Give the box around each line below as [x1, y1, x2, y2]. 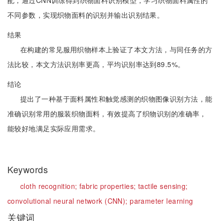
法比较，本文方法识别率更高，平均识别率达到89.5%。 [7, 59, 185, 69]
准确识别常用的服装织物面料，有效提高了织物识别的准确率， [7, 109, 207, 118]
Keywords [7, 163, 51, 176]
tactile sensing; [138, 181, 188, 191]
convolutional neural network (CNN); [7, 196, 130, 206]
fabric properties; [79, 181, 138, 191]
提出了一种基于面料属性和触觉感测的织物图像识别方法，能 [20, 94, 213, 104]
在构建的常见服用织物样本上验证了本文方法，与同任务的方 [20, 44, 213, 54]
